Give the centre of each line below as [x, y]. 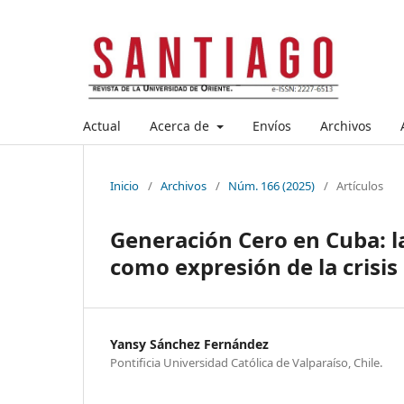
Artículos [360, 185]
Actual [102, 125]
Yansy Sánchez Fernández [189, 344]
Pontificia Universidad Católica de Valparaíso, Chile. [246, 362]
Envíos [271, 125]
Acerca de [181, 125]
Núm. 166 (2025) [271, 185]
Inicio [124, 185]
